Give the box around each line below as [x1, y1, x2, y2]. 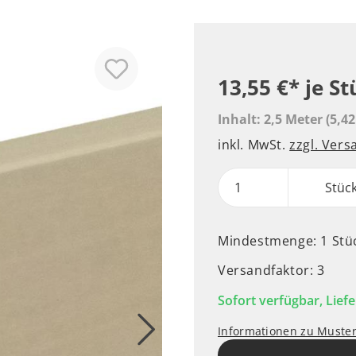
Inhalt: [218, 110, 264, 128]
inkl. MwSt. [218, 136, 290, 153]
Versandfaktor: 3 [218, 261, 325, 279]
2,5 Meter [264, 110, 326, 128]
